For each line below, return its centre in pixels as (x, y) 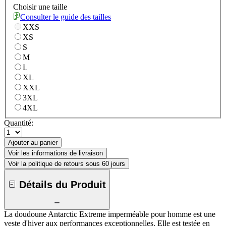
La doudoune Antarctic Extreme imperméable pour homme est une (110, 214)
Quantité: (19, 123)
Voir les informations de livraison (55, 153)
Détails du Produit (63, 184)
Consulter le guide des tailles (66, 17)
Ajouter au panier (33, 143)
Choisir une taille (40, 7)
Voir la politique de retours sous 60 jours (67, 164)
